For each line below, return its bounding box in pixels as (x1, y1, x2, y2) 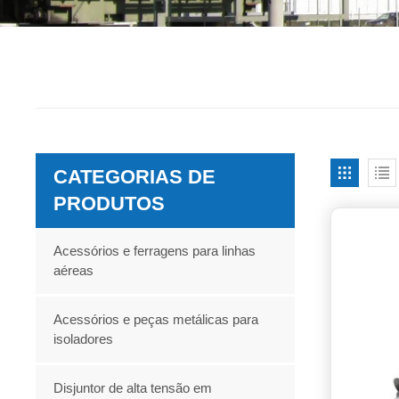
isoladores (53, 330, 114, 346)
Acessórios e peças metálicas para (53, 311, 259, 327)
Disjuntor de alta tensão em (53, 379, 213, 395)
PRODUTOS (53, 191, 166, 215)
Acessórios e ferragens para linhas (53, 242, 256, 258)
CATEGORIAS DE (53, 165, 216, 188)
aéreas (53, 262, 94, 278)
